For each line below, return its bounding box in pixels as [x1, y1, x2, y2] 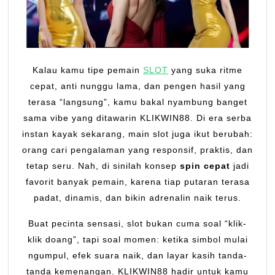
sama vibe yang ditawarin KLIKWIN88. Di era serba [23, 113, 252, 123]
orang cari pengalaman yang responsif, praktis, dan [22, 145, 253, 155]
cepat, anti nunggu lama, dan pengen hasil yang [29, 81, 246, 91]
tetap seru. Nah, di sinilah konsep [26, 161, 180, 171]
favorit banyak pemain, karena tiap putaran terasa [25, 177, 250, 187]
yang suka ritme [168, 65, 242, 76]
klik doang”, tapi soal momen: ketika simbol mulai [27, 234, 248, 245]
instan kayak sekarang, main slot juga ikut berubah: [22, 129, 253, 139]
